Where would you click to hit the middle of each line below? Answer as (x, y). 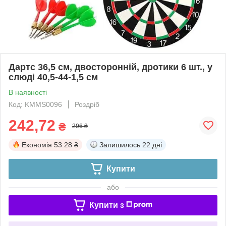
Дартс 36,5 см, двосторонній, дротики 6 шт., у (110, 67)
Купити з (106, 205)
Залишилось (120, 145)
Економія (37, 145)
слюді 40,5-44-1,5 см (53, 77)
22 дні (152, 145)
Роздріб (87, 104)
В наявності (28, 92)
